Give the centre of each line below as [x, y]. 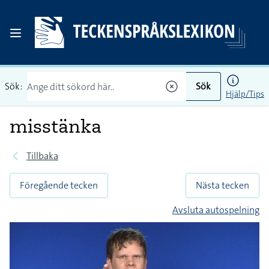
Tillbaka [42, 156]
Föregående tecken [59, 185]
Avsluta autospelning [216, 210]
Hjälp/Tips [245, 94]
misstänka [56, 126]
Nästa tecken [222, 185]
